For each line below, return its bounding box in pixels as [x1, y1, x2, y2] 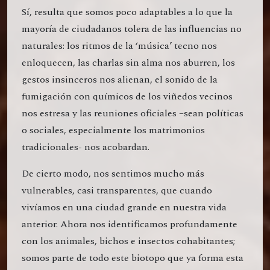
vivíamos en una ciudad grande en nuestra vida [22, 200, 227, 215]
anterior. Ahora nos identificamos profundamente [22, 217, 237, 232]
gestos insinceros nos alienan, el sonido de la [22, 72, 218, 87]
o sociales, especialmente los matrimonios [22, 123, 205, 138]
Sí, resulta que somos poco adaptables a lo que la [22, 5, 233, 20]
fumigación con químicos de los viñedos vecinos [22, 89, 233, 104]
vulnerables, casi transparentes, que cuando [22, 183, 212, 198]
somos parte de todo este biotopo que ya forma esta [22, 251, 243, 266]
